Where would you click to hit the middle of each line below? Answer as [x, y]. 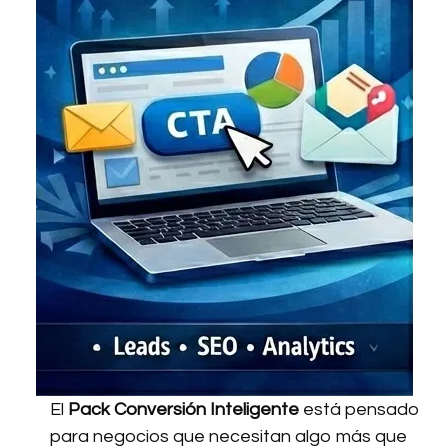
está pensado [359, 409]
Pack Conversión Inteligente [183, 409]
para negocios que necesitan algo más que [228, 436]
